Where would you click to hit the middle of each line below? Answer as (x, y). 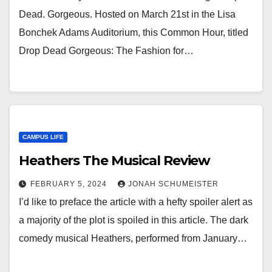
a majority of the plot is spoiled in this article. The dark (134, 220)
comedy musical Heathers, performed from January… (133, 238)
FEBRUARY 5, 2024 (70, 184)
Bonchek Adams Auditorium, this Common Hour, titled (134, 32)
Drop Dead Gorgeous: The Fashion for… (106, 51)
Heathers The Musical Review (115, 161)
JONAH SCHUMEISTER (173, 184)
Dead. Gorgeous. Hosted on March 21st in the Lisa (127, 14)
